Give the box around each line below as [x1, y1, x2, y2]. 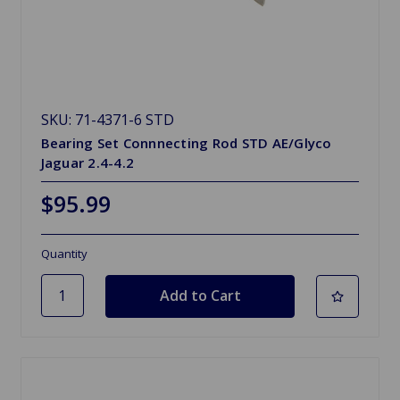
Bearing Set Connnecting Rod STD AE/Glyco [40, 134, 332, 152]
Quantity [40, 246, 87, 262]
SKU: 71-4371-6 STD [40, 110, 174, 129]
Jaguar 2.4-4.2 [40, 154, 135, 171]
